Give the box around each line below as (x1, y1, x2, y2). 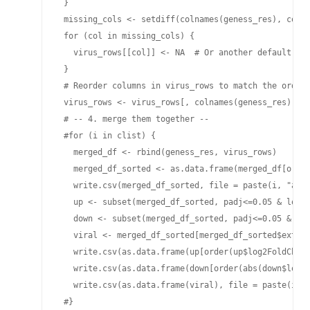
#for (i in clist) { (59, 131, 156, 140)
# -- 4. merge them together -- (59, 114, 209, 124)
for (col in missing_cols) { (59, 31, 194, 41)
